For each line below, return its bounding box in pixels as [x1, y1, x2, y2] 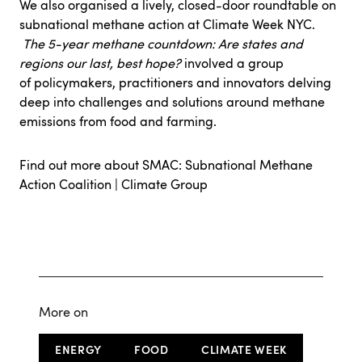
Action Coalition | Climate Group [19, 175, 208, 193]
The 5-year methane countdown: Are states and [23, 34, 303, 53]
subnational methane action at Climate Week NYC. [19, 15, 315, 33]
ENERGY [55, 341, 103, 357]
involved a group [184, 53, 284, 72]
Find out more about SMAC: [19, 155, 185, 174]
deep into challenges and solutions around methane [19, 92, 325, 111]
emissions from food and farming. [19, 112, 217, 130]
